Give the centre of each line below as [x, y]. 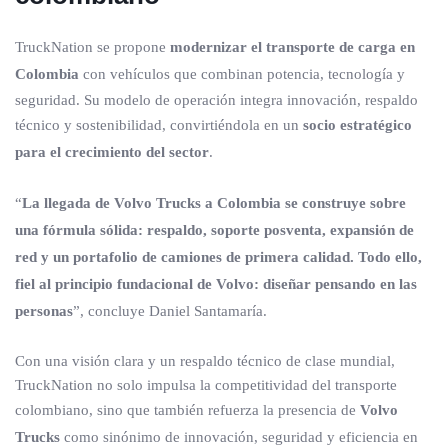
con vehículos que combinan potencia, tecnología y [242, 74]
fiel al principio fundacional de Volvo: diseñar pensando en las [216, 284]
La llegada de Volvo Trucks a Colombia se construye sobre [214, 203]
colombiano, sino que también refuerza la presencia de [187, 410]
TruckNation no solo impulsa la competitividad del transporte [206, 385]
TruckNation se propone [92, 47]
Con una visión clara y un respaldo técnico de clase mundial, [205, 361]
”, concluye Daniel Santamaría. [170, 311]
